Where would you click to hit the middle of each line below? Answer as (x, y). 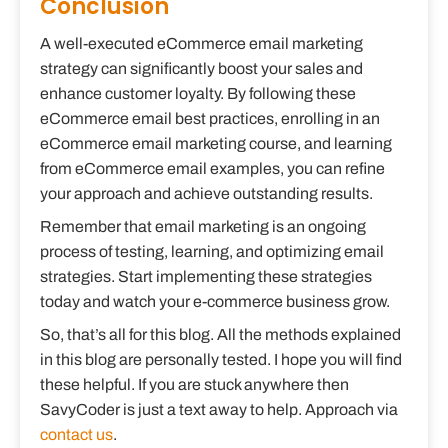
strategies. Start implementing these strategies (206, 277)
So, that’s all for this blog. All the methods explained (220, 335)
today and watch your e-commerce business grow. (215, 302)
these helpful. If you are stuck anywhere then (194, 385)
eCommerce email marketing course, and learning (216, 144)
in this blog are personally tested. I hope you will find (221, 360)
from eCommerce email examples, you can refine (212, 169)
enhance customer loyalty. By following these (198, 94)
